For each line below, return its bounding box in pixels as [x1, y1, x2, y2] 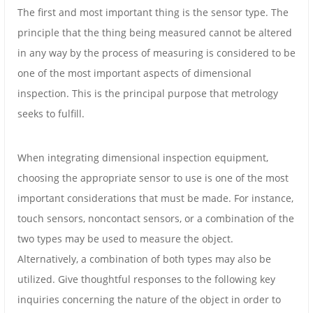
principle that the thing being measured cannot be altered [17, 26, 292, 40]
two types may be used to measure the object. [17, 232, 233, 246]
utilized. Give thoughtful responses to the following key [17, 272, 275, 286]
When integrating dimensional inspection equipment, [17, 151, 268, 165]
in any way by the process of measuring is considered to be [17, 46, 296, 60]
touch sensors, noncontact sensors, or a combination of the [17, 212, 294, 226]
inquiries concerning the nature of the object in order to [17, 293, 281, 307]
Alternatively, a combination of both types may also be [17, 252, 271, 266]
